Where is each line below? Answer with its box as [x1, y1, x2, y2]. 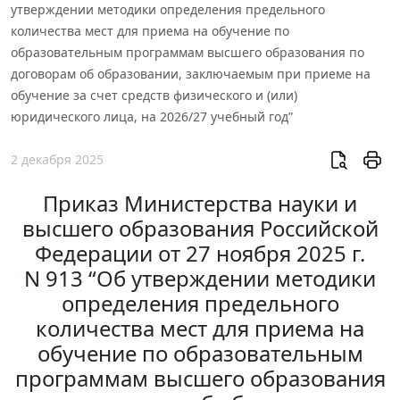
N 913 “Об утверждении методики [24, 263, 376, 293]
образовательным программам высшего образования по [11, 44, 364, 62]
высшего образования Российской [21, 213, 379, 243]
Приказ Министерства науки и [43, 188, 357, 218]
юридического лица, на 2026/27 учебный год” [11, 108, 293, 126]
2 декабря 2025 [11, 150, 104, 168]
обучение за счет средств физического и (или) [11, 87, 297, 104]
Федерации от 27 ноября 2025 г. [35, 238, 365, 268]
